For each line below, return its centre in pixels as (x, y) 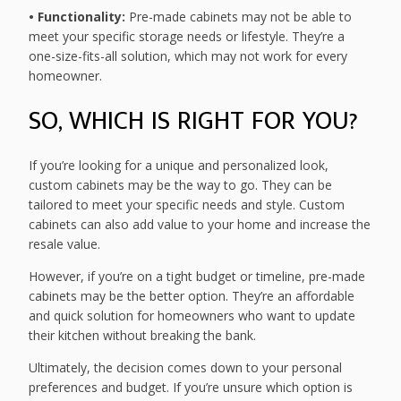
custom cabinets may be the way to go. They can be (181, 185)
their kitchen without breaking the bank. (143, 336)
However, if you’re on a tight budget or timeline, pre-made (197, 277)
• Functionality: (77, 17)
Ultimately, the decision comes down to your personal (186, 368)
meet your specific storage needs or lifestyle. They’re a (187, 37)
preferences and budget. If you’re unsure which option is (191, 388)
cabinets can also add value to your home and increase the (200, 225)
